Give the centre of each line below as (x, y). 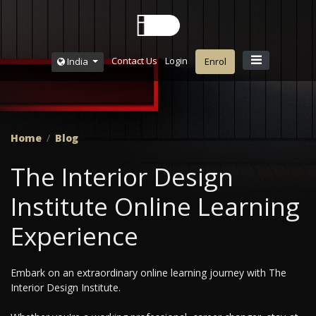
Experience (74, 236)
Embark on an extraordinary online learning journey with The (148, 273)
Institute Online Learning (155, 207)
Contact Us (134, 61)
